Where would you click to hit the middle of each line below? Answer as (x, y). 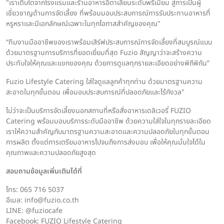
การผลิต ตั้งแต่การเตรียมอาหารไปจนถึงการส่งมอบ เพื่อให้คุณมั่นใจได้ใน (106, 142)
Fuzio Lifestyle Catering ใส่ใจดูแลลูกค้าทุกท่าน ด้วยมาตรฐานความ (104, 82)
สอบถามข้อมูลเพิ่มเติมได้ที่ (44, 171)
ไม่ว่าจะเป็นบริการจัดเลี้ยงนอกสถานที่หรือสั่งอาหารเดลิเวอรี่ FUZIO (98, 111)
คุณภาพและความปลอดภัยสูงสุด (51, 153)
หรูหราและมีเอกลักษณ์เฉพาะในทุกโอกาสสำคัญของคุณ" (83, 24)
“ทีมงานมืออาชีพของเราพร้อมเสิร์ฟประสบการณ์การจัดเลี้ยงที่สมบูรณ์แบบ (109, 42)
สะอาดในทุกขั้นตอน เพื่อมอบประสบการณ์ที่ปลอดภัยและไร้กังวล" (95, 92)
